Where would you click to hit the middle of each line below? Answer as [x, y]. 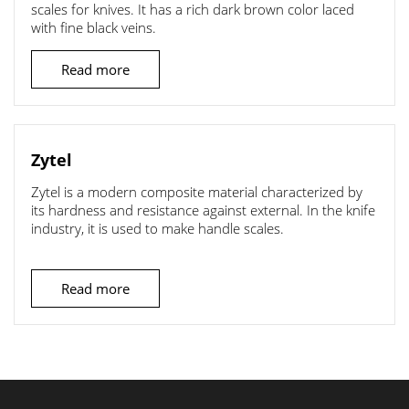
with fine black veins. [94, 27]
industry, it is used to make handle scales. [157, 228]
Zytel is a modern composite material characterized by [197, 192]
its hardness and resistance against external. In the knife [203, 210]
